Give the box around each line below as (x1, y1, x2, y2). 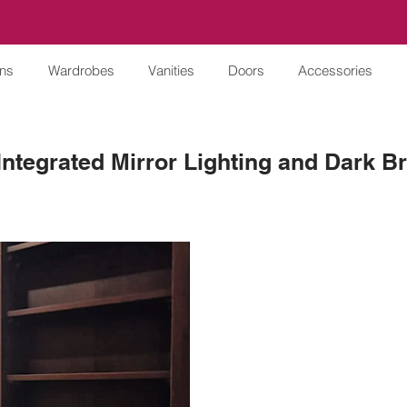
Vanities (148, 62, 194, 79)
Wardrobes (47, 62, 114, 79)
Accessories (298, 62, 372, 79)
